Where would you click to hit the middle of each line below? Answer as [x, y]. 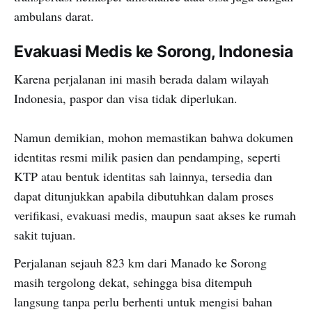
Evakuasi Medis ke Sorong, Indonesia [154, 52]
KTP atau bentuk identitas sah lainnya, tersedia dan [143, 177]
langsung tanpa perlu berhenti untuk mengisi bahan [143, 302]
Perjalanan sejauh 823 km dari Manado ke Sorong [140, 263]
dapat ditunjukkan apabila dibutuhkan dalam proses [144, 196]
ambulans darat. [54, 16]
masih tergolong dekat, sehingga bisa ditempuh [133, 282]
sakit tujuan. [45, 235]
